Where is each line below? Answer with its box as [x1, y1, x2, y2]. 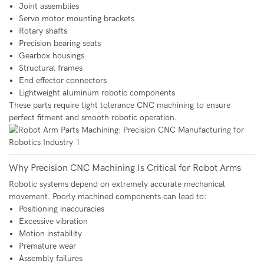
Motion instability [18, 229, 82, 239]
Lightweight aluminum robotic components [18, 88, 175, 98]
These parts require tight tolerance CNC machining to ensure [9, 100, 230, 111]
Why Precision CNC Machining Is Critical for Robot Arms [9, 163, 241, 174]
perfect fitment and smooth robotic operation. [9, 113, 177, 123]
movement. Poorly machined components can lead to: [9, 192, 206, 202]
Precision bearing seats [18, 38, 101, 49]
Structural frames [18, 63, 82, 74]
